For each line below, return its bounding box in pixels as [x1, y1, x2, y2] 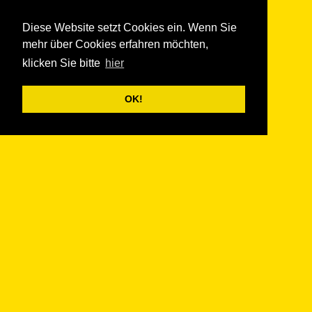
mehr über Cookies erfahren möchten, [22, 38, 208, 51]
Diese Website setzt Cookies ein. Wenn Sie [22, 22, 237, 34]
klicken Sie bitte [22, 57, 103, 70]
